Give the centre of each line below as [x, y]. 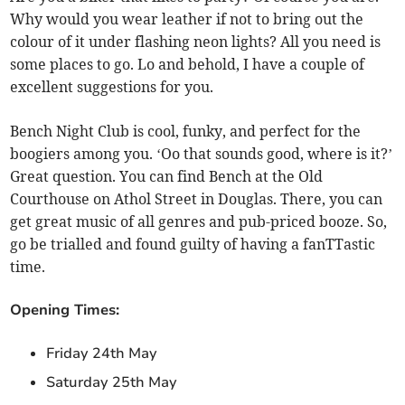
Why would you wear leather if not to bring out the [187, 19]
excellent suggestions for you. [116, 87]
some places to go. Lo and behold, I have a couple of [188, 65]
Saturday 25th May [116, 383]
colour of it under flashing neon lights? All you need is [196, 42]
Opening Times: [67, 311]
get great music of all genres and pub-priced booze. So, [199, 222]
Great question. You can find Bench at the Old [167, 177]
